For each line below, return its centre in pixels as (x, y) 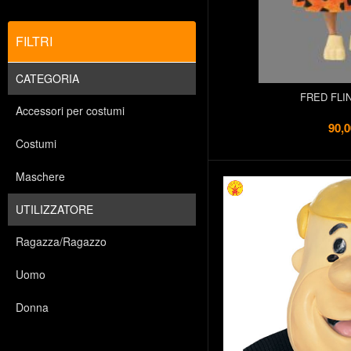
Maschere (40, 176)
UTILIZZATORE (54, 209)
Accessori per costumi (70, 110)
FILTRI (34, 41)
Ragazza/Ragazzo (61, 241)
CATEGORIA (47, 78)
